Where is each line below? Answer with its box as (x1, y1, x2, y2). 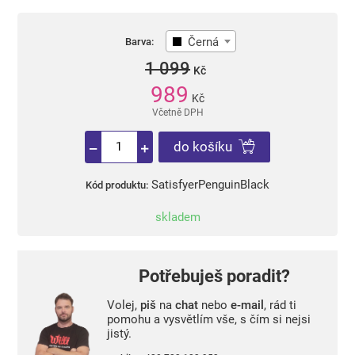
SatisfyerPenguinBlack (151, 177, 270, 193)
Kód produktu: (85, 179, 148, 192)
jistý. (106, 326, 132, 341)
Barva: (125, 35, 155, 48)
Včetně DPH (151, 107, 204, 119)
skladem (155, 209, 200, 224)
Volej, (106, 297, 140, 312)
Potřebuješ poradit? (138, 265, 290, 286)
